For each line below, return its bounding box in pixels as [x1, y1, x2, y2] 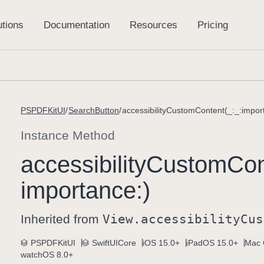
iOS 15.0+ [143, 238, 180, 247]
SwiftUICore [92, 238, 136, 247]
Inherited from [21, 212, 103, 226]
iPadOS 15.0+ [186, 238, 238, 247]
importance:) [21, 177, 150, 203]
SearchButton [68, 105, 119, 115]
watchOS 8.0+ [21, 250, 73, 259]
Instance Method [21, 128, 115, 142]
